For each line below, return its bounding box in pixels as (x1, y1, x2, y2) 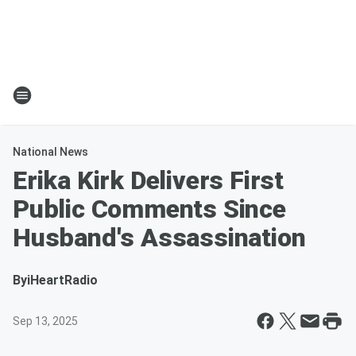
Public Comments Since (13, 194, 286, 224)
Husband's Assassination (13, 222, 306, 253)
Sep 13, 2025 (13, 315, 78, 327)
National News (13, 145, 88, 158)
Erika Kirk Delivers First (13, 165, 284, 195)
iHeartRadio (27, 273, 98, 288)
